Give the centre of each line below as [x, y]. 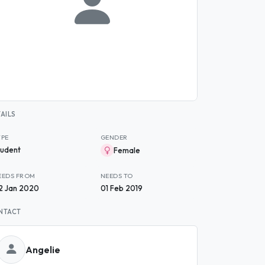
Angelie [43, 249]
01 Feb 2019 [122, 188]
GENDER [114, 137]
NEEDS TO [117, 176]
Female [127, 150]
